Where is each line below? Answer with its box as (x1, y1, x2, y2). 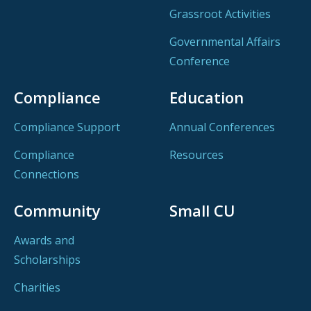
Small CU (169, 200, 235, 221)
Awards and (14, 233, 74, 249)
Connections (14, 167, 79, 183)
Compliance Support (14, 119, 120, 135)
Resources (169, 147, 224, 163)
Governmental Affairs (169, 34, 280, 50)
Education (169, 87, 244, 108)
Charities (14, 280, 60, 296)
